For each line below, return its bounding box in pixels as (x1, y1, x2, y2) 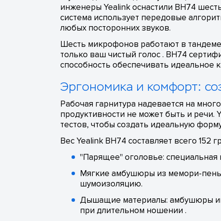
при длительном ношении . (80, 205, 186, 216)
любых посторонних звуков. (60, 23, 171, 34)
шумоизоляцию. (80, 179, 143, 189)
